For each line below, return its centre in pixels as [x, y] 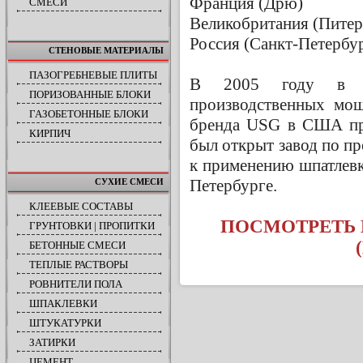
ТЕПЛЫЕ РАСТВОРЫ [79, 265]
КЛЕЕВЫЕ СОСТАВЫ [81, 206]
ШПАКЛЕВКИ [63, 303]
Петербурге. [233, 185]
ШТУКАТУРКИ [65, 323]
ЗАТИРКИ [52, 342]
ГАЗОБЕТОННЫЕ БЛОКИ [89, 114]
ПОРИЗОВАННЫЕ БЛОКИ [90, 94]
